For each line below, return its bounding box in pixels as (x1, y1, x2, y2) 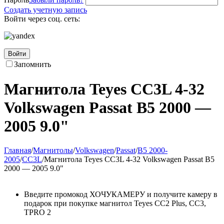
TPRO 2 (24, 208, 51, 217)
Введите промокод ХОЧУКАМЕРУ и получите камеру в (24, 190, 217, 199)
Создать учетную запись (4, 5, 87, 14)
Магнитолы (33, 146, 73, 155)
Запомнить (14, 60, 51, 69)
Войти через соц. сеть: (4, 14, 80, 23)
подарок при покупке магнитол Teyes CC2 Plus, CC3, (24, 199, 206, 208)
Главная (4, 146, 31, 155)
